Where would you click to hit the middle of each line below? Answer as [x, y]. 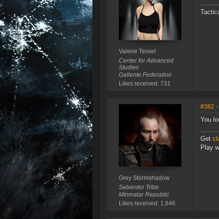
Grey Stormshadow [144, 178]
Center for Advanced [146, 61]
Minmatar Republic [144, 195]
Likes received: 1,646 [147, 204]
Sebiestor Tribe [139, 187]
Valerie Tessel [137, 52]
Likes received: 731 [144, 84]
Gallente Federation [145, 75]
